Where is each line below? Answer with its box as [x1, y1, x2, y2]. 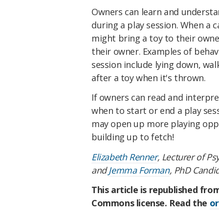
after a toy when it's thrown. [91, 72, 206, 84]
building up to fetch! [91, 131, 174, 143]
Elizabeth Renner [91, 151, 157, 163]
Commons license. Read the [91, 197, 210, 209]
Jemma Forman [109, 164, 170, 176]
